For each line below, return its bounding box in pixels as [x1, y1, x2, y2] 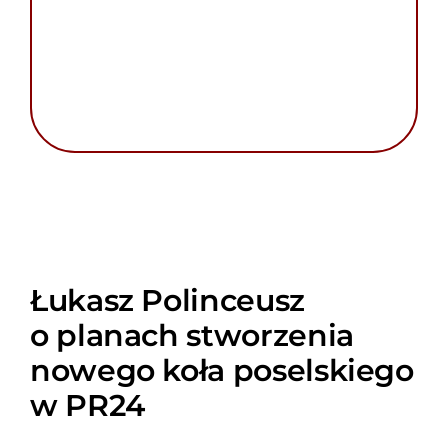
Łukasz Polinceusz [29, 281, 305, 318]
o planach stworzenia [29, 316, 354, 353]
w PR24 [29, 386, 145, 423]
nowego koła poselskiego [29, 351, 414, 388]
